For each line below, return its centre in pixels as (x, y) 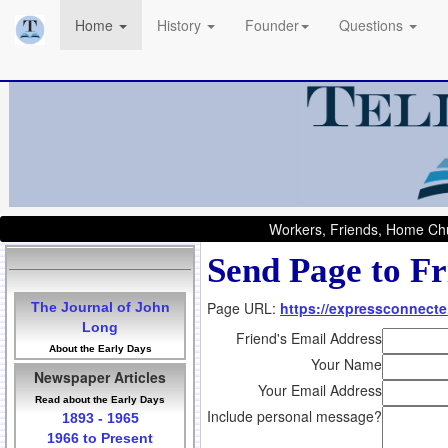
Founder (272, 25)
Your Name (346, 364)
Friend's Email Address (309, 338)
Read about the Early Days (100, 400)
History (181, 25)
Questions (373, 25)
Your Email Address (320, 390)
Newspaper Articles (100, 377)
